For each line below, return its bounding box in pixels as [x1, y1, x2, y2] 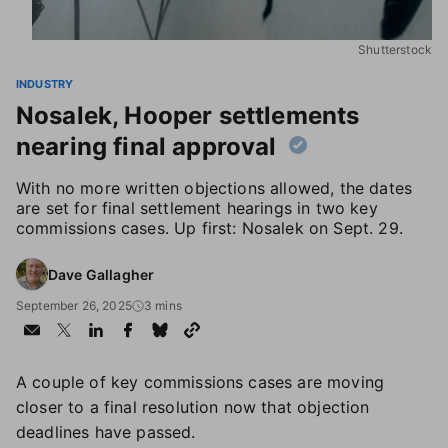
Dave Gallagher [48, 265, 155, 283]
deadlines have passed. [16, 422, 196, 442]
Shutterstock [358, 42, 432, 57]
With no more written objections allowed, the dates [16, 178, 413, 198]
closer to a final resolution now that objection [16, 397, 370, 417]
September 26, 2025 [16, 298, 132, 313]
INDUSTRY [16, 77, 74, 91]
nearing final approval [16, 132, 277, 161]
